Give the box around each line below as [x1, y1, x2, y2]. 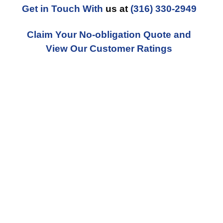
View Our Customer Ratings [46, 43, 172, 54]
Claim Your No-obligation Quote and [27, 29, 191, 40]
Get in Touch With [21, 3, 103, 14]
